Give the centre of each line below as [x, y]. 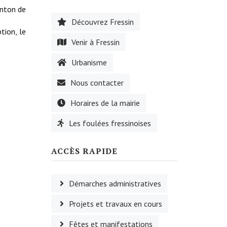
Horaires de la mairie [105, 103]
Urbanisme [89, 62]
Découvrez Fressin [103, 22]
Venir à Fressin [96, 42]
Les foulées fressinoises [110, 123]
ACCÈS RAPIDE [84, 151]
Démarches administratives [115, 183]
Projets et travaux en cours [116, 204]
